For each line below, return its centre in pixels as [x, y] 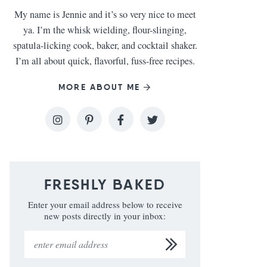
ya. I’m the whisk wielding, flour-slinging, [105, 30]
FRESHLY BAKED [105, 185]
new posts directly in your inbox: [105, 216]
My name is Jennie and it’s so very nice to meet [105, 14]
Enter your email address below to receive [105, 204]
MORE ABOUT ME [100, 87]
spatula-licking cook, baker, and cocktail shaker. [105, 45]
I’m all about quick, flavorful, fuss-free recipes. [105, 61]
